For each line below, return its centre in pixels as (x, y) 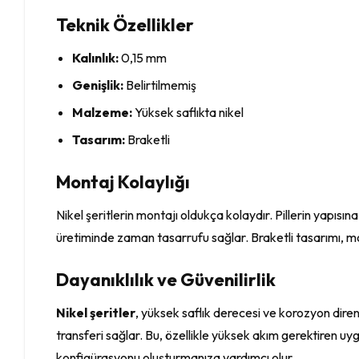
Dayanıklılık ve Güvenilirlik (166, 279)
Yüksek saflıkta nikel (188, 112)
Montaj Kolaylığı (123, 182)
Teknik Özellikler (125, 24)
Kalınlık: (96, 57)
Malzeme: (103, 112)
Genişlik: (98, 85)
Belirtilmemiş (160, 85)
